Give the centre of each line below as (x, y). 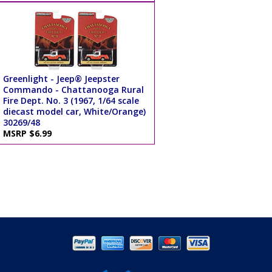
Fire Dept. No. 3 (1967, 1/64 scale (71, 100)
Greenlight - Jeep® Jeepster (61, 78)
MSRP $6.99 (29, 133)
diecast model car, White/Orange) (74, 111)
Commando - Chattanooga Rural (73, 89)
